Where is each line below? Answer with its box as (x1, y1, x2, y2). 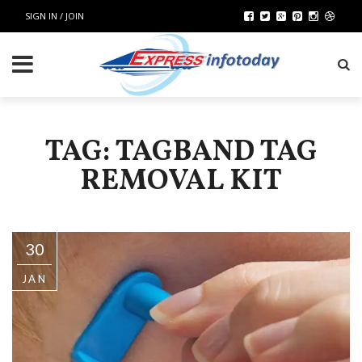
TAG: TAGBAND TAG (44, 133, 318, 173)
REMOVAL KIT (80, 162, 282, 202)
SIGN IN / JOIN (25, 10, 84, 22)
